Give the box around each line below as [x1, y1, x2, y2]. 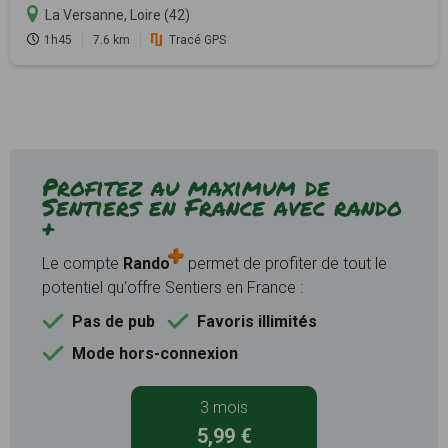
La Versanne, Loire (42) [45, 6, 190, 23]
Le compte [42, 253, 123, 273]
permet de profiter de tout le [184, 253, 387, 273]
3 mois [200, 397, 248, 417]
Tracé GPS [169, 32, 226, 47]
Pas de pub [72, 311, 155, 331]
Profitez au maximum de [42, 168, 330, 204]
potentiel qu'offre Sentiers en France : [42, 277, 303, 297]
